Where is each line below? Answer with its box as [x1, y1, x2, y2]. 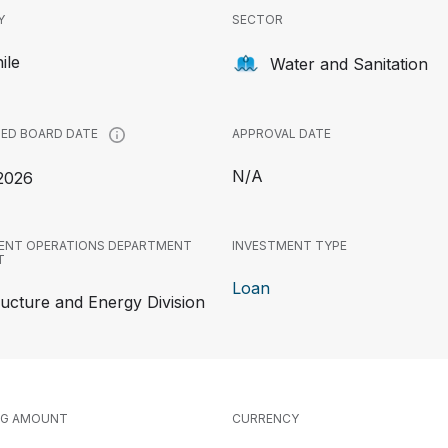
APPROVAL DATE [232, 126, 331, 141]
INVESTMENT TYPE [232, 238, 347, 253]
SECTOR [232, 12, 283, 27]
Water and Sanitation [270, 54, 428, 74]
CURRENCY [232, 411, 299, 426]
